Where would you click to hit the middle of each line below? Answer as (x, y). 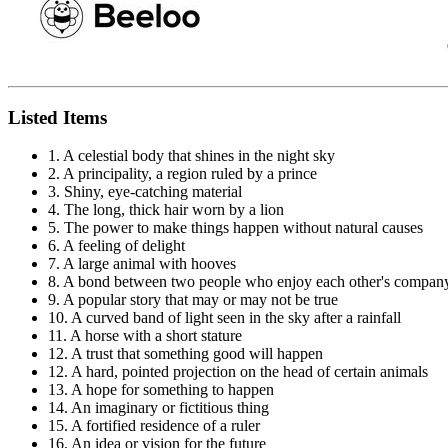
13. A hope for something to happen (161, 390)
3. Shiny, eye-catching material (145, 192)
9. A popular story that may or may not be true (193, 300)
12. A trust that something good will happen (185, 354)
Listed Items (57, 117)
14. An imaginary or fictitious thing (158, 408)
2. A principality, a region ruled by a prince (182, 174)
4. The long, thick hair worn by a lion (166, 210)
